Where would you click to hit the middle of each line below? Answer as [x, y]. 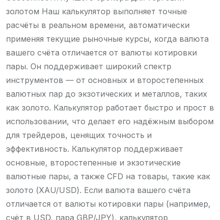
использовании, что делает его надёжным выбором [110, 121]
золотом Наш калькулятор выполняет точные [96, 11]
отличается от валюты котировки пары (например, [108, 204]
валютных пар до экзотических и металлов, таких [107, 94]
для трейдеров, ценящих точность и [79, 135]
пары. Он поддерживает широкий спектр [89, 66]
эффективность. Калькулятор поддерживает [95, 149]
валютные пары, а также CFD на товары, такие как [108, 176]
